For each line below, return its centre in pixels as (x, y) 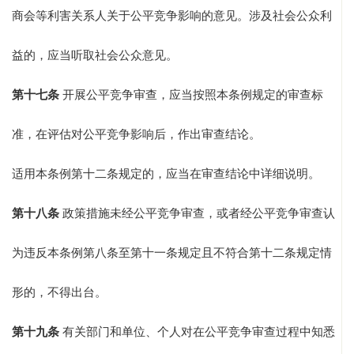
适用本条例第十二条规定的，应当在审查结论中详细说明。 (166, 174)
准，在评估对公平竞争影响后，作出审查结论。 (136, 135)
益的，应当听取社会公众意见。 (95, 56)
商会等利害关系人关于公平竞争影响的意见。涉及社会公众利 (172, 16)
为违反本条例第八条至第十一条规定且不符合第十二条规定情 (172, 253)
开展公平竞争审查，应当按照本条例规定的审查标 (191, 95)
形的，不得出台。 (59, 293)
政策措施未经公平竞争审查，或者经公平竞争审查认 (197, 214)
